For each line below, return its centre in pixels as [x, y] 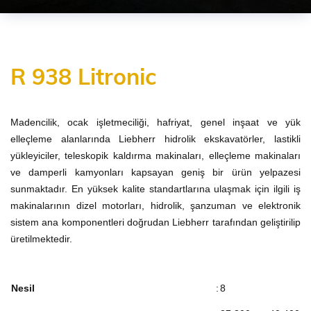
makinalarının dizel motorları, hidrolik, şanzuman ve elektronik [155, 206]
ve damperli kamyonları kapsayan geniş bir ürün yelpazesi [155, 173]
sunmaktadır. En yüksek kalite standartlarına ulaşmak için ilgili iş [155, 189]
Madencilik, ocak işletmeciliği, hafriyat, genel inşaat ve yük [155, 123]
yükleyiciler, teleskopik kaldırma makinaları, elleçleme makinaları [155, 156]
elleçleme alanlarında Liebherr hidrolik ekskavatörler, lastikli [155, 139]
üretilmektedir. [41, 239]
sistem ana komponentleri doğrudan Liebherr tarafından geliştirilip [155, 222]
